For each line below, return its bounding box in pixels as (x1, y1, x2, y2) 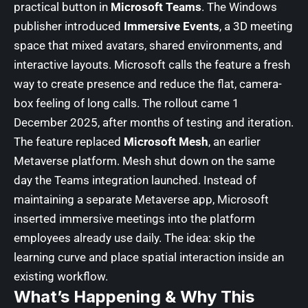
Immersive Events (124, 19, 219, 33)
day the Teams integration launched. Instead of (14, 173, 256, 187)
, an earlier (208, 135, 261, 148)
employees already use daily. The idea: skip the (14, 231, 255, 245)
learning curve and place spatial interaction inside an (14, 250, 284, 264)
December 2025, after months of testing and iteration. (14, 115, 294, 129)
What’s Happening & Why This (14, 287, 254, 307)
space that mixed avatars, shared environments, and (14, 38, 283, 52)
